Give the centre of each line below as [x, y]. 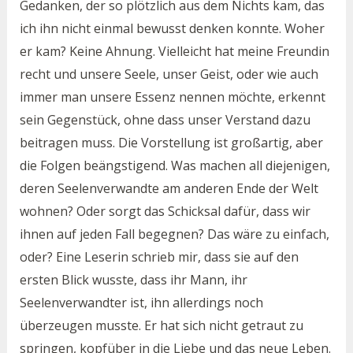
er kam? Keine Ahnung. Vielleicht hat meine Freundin [174, 52]
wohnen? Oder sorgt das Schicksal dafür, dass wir [165, 212]
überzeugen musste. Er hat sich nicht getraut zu [161, 326]
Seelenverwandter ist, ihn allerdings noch [141, 303]
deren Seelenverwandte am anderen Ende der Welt [169, 189]
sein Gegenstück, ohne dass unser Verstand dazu [165, 120]
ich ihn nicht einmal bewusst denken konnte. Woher [172, 29]
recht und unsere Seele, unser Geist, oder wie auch [169, 74]
